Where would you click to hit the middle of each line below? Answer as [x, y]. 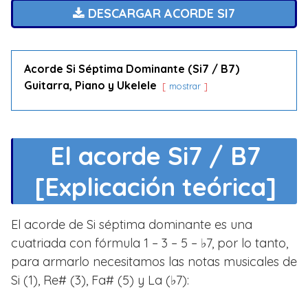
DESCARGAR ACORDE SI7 [160, 13]
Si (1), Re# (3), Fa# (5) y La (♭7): [100, 280]
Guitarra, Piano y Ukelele [90, 85]
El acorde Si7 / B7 [155, 156]
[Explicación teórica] [155, 187]
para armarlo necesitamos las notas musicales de [154, 262]
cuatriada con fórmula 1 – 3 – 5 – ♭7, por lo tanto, [150, 243]
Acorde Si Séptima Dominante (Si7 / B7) [132, 69]
